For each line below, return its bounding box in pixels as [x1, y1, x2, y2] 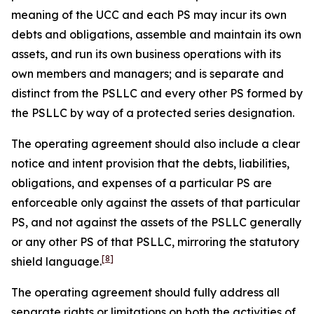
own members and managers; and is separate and [11, 67, 284, 81]
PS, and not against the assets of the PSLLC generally [11, 215, 301, 229]
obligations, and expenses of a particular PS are [11, 176, 272, 190]
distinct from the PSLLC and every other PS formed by [11, 86, 303, 100]
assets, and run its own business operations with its [11, 47, 281, 61]
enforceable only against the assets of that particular [11, 196, 300, 210]
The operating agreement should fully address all [11, 285, 280, 299]
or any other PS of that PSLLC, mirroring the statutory [11, 235, 299, 249]
